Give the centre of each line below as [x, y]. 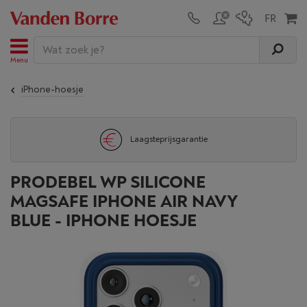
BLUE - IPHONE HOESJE [103, 221]
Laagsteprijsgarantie [169, 139]
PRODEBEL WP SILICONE [108, 183]
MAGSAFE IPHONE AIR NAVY [124, 202]
